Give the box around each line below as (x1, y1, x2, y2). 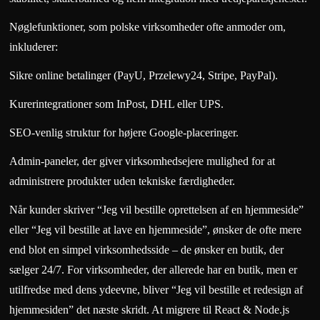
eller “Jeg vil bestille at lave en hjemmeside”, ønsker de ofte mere (9, 223, 302, 236)
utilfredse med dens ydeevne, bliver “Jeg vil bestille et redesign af (9, 283, 304, 296)
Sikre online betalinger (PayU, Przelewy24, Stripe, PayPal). (9, 69, 279, 81)
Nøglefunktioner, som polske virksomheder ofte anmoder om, (9, 20, 286, 33)
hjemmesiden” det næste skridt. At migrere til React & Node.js (9, 303, 290, 316)
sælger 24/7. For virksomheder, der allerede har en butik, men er (9, 263, 298, 276)
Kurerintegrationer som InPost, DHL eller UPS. (9, 97, 224, 110)
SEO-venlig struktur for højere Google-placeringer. (9, 126, 239, 139)
